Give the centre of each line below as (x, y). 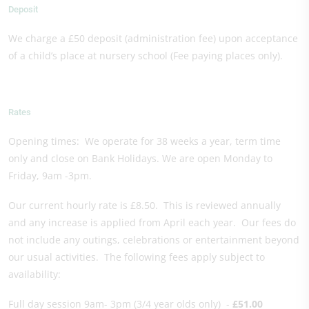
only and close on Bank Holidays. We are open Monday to (140, 158)
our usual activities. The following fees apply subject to (137, 257)
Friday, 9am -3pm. (50, 175)
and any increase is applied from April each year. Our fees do (152, 222)
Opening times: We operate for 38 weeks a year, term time (144, 141)
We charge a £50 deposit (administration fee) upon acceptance (153, 38)
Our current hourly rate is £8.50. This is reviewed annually (144, 205)
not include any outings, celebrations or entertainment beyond (154, 239)
